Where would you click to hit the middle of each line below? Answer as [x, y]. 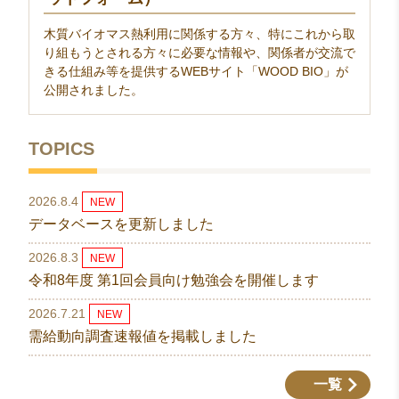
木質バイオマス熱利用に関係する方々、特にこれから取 [199, 33]
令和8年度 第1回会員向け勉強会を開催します [174, 280]
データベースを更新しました [121, 224]
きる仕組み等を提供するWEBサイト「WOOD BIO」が [196, 71]
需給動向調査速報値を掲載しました [142, 336]
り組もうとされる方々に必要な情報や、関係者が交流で [199, 52]
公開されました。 [94, 90]
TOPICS [61, 148]
